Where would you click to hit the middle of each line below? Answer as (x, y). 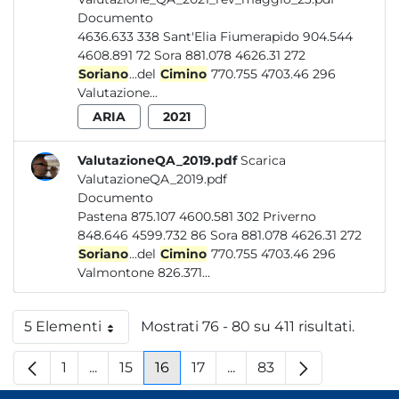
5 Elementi (63, 326)
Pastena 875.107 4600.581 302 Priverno (170, 216)
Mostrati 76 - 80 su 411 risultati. (248, 326)
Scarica (263, 160)
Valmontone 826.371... (144, 273)
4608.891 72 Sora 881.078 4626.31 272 (230, 55)
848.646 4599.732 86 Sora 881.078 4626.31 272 (286, 235)
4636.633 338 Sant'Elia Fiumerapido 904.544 (120, 37)
